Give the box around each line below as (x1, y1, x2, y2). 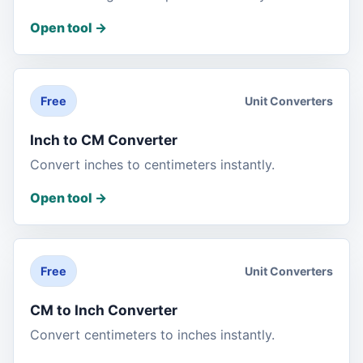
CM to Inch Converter (30, 301, 177, 319)
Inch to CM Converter (30, 131, 177, 149)
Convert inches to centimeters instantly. (30, 156, 275, 173)
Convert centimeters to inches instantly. (30, 327, 275, 344)
